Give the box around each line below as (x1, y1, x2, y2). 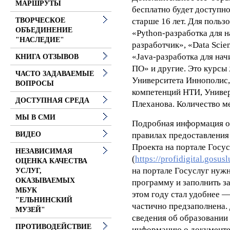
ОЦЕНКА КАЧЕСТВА (15, 157, 87, 165)
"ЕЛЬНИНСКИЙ (15, 196, 72, 204)
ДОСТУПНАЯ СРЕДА (15, 97, 89, 104)
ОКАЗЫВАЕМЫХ (15, 177, 75, 184)
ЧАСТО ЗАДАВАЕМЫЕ (15, 70, 94, 78)
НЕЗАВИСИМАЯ (15, 147, 72, 155)
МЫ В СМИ (15, 113, 55, 121)
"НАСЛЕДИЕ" (15, 36, 64, 44)
